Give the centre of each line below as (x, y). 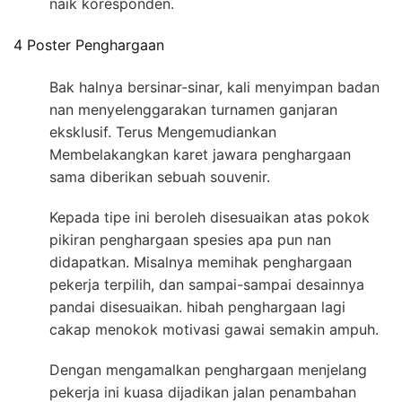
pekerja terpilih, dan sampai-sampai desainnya (207, 284)
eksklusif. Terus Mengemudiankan (163, 131)
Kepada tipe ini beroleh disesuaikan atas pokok (210, 217)
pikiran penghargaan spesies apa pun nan (190, 239)
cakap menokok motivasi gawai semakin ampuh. (214, 329)
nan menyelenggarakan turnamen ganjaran (193, 109)
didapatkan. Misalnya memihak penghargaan (201, 262)
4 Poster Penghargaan (89, 45)
